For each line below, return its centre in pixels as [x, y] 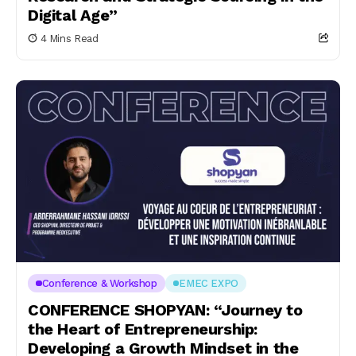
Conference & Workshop [99, 283]
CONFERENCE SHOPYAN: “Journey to [165, 310]
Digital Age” [73, 15]
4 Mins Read [69, 38]
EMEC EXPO [209, 283]
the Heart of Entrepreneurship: [143, 329]
